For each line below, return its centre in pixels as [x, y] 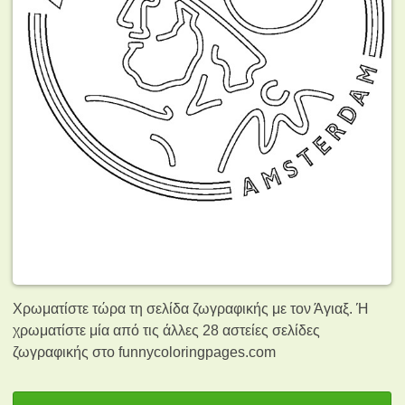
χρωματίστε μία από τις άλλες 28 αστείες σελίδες [167, 330]
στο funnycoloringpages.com [184, 352]
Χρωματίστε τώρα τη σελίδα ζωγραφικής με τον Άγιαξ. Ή [191, 308]
